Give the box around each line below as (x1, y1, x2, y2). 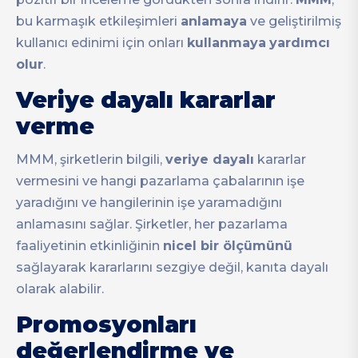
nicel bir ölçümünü (163, 238, 292, 254)
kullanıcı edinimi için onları (16, 34, 187, 50)
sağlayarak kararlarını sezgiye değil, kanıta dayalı (16, 260, 328, 276)
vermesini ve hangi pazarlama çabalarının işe (16, 173, 304, 189)
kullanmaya (187, 34, 266, 50)
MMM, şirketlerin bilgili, (16, 152, 165, 168)
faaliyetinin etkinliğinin (16, 238, 163, 254)
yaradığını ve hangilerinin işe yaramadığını (16, 195, 282, 211)
